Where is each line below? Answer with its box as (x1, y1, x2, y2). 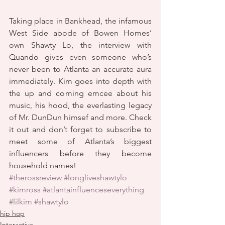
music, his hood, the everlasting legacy (9, 100, 152, 110)
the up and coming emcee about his (9, 88, 152, 98)
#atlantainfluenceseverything (43, 185, 144, 194)
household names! (9, 161, 76, 170)
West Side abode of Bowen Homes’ (9, 28, 152, 38)
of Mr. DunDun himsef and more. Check (9, 113, 152, 122)
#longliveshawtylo (64, 173, 127, 182)
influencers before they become (9, 149, 152, 158)
